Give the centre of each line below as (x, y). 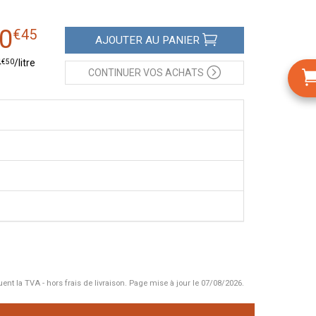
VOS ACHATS (172, 73)
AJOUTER (119, 40)
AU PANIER (171, 40)
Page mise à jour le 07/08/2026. (186, 283)
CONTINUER (114, 73)
